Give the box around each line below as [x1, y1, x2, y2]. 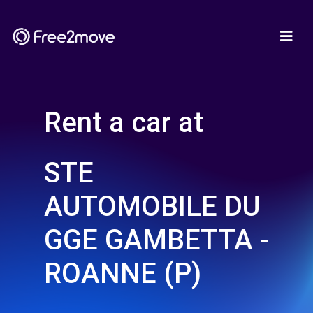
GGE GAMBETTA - [44, 224, 269, 256]
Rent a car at [44, 106, 203, 139]
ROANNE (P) [44, 257, 201, 290]
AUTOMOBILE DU [44, 190, 260, 223]
